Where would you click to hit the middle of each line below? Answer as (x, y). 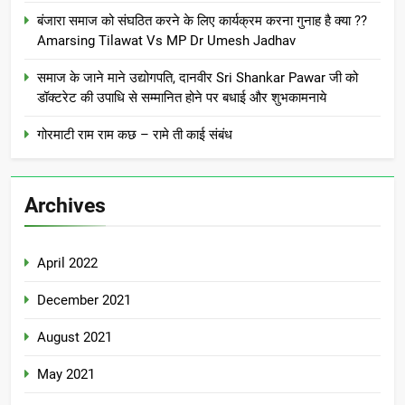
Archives (65, 205)
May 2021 (66, 374)
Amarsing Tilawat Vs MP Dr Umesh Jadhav (166, 40)
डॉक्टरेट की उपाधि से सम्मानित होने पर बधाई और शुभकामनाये (182, 97)
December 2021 (84, 300)
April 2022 (67, 263)
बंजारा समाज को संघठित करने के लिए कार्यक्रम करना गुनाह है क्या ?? (202, 20)
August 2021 (75, 337)
